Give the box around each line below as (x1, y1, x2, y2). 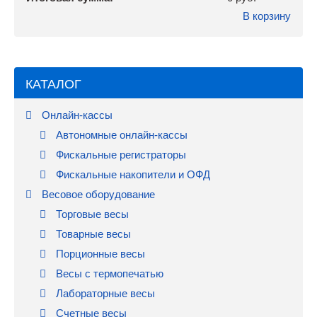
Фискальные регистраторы (53, 149, 186, 161)
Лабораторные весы (53, 287, 155, 300)
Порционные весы (53, 248, 145, 260)
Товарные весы (53, 228, 131, 241)
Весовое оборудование (39, 188, 155, 201)
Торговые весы (53, 208, 129, 221)
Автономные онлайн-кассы (53, 129, 188, 142)
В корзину (243, 10, 291, 23)
